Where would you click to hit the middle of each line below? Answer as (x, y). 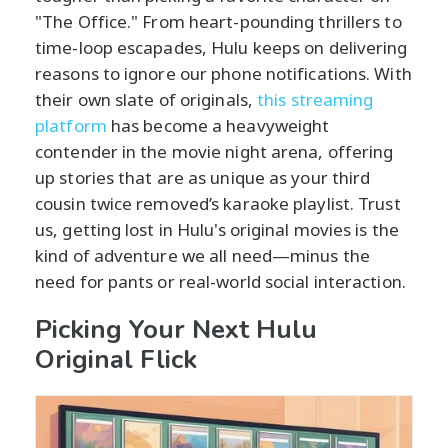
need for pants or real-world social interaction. (220, 281)
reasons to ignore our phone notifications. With (223, 73)
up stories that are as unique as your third (203, 177)
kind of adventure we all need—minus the (202, 255)
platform (71, 125)
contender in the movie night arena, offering (214, 151)
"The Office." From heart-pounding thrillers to (218, 21)
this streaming (315, 99)
